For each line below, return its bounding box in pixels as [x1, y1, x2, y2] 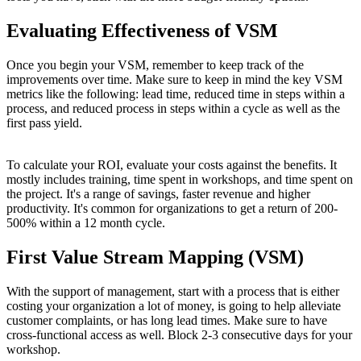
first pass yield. [6, 116, 82, 131]
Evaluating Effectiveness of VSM [6, 20, 278, 42]
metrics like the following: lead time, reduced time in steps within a [6, 87, 345, 102]
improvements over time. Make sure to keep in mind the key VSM [6, 73, 342, 87]
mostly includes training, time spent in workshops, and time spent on [6, 172, 353, 187]
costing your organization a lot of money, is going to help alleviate [6, 299, 341, 313]
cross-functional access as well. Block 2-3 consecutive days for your [6, 328, 352, 342]
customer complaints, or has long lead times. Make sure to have [6, 313, 327, 327]
